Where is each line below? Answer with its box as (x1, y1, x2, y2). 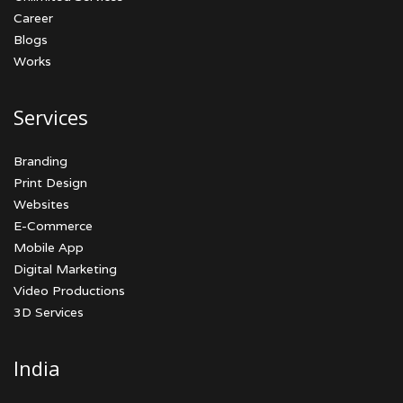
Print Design (13, 175, 87, 191)
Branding (13, 153, 67, 169)
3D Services (13, 304, 84, 320)
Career (13, 10, 53, 26)
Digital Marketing (13, 261, 117, 277)
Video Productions (13, 282, 125, 299)
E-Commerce (13, 218, 93, 234)
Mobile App (13, 239, 84, 255)
